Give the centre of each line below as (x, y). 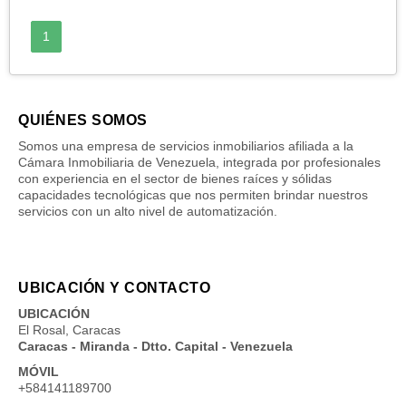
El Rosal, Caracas (69, 329)
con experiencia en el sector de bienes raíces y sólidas (175, 178)
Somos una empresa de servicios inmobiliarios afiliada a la (186, 145)
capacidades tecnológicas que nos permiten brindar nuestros (193, 194)
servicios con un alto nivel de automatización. (148, 211)
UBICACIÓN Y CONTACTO (114, 287)
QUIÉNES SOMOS (83, 120)
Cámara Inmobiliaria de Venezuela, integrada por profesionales (199, 162)
